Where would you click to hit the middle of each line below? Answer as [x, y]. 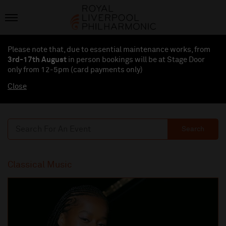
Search [193, 129]
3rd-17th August [37, 60]
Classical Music [40, 165]
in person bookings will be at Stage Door [136, 60]
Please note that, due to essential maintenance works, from [109, 50]
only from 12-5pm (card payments [67, 70]
